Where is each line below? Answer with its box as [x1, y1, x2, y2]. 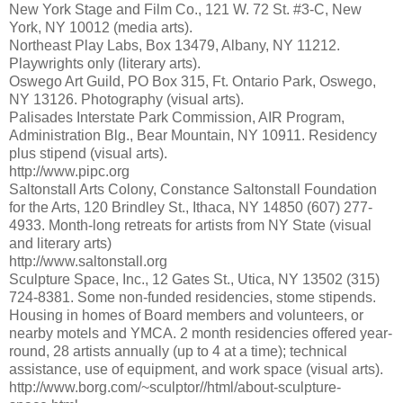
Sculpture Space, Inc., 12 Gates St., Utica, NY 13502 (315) [9, 272, 380, 288]
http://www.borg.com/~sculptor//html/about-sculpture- [9, 380, 341, 396]
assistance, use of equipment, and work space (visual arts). [9, 362, 383, 378]
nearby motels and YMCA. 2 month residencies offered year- [9, 326, 392, 342]
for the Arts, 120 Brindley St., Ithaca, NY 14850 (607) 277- [9, 200, 372, 216]
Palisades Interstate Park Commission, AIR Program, [9, 110, 345, 126]
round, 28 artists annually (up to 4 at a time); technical [9, 344, 347, 360]
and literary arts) [9, 236, 112, 252]
